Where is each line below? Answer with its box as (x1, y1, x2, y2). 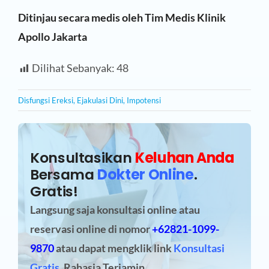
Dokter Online (97, 164, 194, 184)
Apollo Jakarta (17, 30, 87, 44)
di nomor (107, 222, 152, 235)
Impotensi (126, 95, 161, 106)
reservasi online (29, 222, 108, 235)
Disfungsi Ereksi (17, 95, 73, 106)
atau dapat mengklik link (53, 241, 174, 255)
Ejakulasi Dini (76, 95, 123, 106)
